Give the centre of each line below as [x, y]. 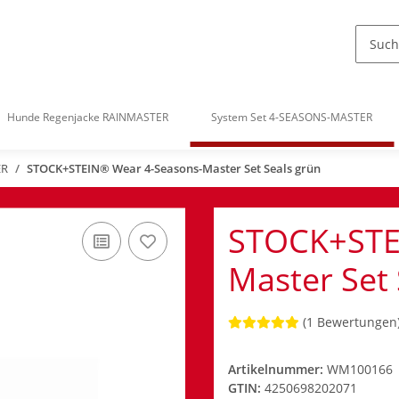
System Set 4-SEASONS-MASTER [292, 118]
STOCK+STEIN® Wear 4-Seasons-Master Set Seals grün [174, 169]
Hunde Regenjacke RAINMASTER [88, 118]
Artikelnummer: [277, 370]
